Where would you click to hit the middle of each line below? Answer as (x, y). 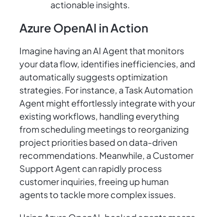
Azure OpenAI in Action (84, 28)
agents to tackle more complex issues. (98, 195)
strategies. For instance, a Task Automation (106, 90)
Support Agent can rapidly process (91, 169)
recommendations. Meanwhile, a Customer (107, 155)
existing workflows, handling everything (99, 116)
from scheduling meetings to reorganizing (104, 129)
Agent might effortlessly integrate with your (107, 103)
